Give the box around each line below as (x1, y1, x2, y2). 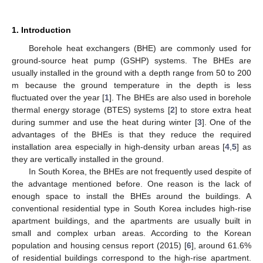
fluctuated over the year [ (12, 92, 105, 102)
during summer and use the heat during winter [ (12, 117, 197, 127)
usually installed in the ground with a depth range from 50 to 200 (12, 68, 251, 77)
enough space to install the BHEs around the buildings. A (12, 191, 251, 201)
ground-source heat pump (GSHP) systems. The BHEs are (12, 55, 251, 65)
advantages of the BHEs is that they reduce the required (12, 129, 251, 139)
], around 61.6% (191, 240, 251, 250)
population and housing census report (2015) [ (12, 240, 187, 250)
